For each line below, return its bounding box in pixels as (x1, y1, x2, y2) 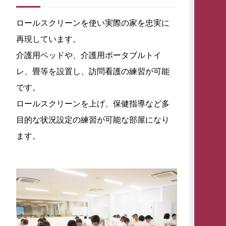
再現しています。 (16, 34, 81, 43)
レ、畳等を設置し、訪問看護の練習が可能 (16, 67, 169, 76)
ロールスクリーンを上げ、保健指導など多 (16, 99, 169, 108)
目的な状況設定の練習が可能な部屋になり (16, 115, 169, 124)
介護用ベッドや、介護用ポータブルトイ (16, 50, 161, 60)
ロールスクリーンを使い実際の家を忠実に (16, 18, 169, 27)
